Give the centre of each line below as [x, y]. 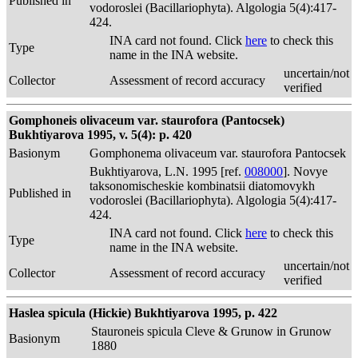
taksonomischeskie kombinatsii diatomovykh [202, 186]
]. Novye [305, 171]
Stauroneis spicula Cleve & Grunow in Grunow [211, 331]
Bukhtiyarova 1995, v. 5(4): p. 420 [100, 135]
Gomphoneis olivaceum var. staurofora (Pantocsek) [147, 120]
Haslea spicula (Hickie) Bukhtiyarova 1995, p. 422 [143, 313]
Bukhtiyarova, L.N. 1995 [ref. [167, 171]
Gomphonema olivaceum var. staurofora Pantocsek [218, 153]
